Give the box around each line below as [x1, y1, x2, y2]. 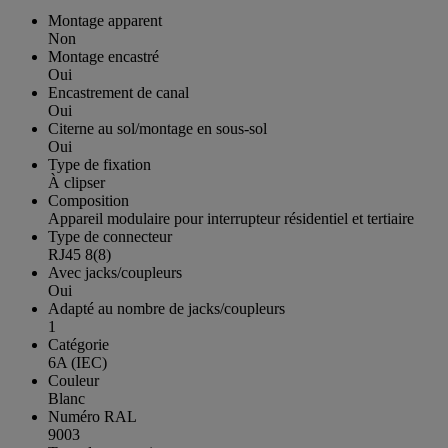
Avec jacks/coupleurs [48, 264, 182, 282]
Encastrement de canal [48, 84, 189, 102]
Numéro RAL [48, 408, 137, 426]
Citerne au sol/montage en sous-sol [48, 120, 267, 138]
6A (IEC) [48, 354, 107, 372]
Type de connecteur [48, 228, 172, 246]
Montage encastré [48, 48, 159, 66]
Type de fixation [48, 156, 151, 174]
